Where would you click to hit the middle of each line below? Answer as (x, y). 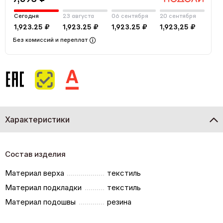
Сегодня (26, 16)
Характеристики (37, 119)
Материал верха (35, 173)
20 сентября (178, 16)
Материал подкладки (43, 187)
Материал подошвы (40, 202)
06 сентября (130, 16)
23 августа (78, 16)
